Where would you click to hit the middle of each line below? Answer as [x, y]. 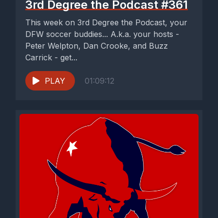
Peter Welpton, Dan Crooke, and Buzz [97, 46]
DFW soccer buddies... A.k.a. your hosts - [102, 34]
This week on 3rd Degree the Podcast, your [106, 23]
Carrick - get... [51, 58]
